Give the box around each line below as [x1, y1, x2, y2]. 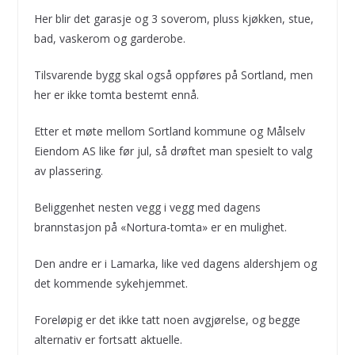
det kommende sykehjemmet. [33, 275, 188, 291]
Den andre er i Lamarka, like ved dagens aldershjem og [33, 255, 317, 271]
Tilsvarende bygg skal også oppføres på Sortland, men [33, 67, 313, 82]
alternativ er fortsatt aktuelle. [33, 331, 182, 347]
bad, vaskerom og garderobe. [33, 30, 185, 46]
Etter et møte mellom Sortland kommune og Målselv [33, 123, 305, 139]
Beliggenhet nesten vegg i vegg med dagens [33, 199, 261, 215]
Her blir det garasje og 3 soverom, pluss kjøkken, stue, [33, 10, 314, 26]
